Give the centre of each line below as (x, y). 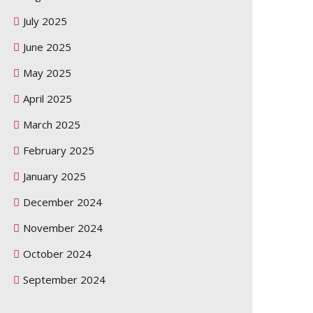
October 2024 (57, 254)
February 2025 (59, 150)
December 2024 (63, 202)
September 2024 (64, 279)
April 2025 (48, 99)
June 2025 (47, 47)
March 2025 (52, 124)
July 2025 (45, 21)
